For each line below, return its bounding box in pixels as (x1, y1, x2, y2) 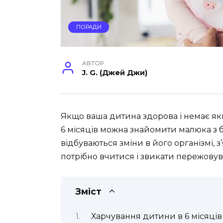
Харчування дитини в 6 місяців (91, 211, 222, 221)
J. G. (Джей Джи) (82, 68, 148, 77)
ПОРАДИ (76, 23, 102, 31)
